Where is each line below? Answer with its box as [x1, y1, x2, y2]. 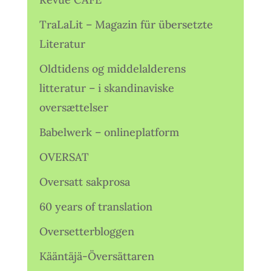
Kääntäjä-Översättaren [39, 249, 154, 263]
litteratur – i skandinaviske [39, 81, 174, 95]
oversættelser [39, 100, 108, 114]
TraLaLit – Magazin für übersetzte [39, 18, 213, 31]
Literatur [39, 37, 85, 51]
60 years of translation [39, 200, 152, 214]
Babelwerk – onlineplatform [39, 125, 179, 139]
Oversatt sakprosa [39, 175, 130, 189]
